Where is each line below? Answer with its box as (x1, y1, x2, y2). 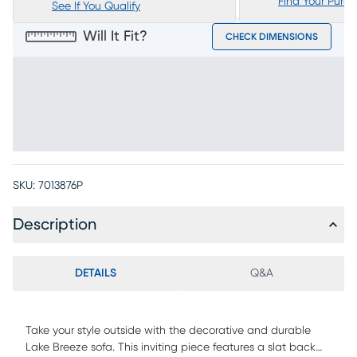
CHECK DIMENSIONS (226, 32, 318, 41)
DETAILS (75, 268, 116, 279)
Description (13, 217, 96, 233)
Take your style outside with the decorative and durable (25, 325, 311, 336)
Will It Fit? (83, 29, 147, 44)
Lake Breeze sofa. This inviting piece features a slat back (25, 342, 316, 353)
